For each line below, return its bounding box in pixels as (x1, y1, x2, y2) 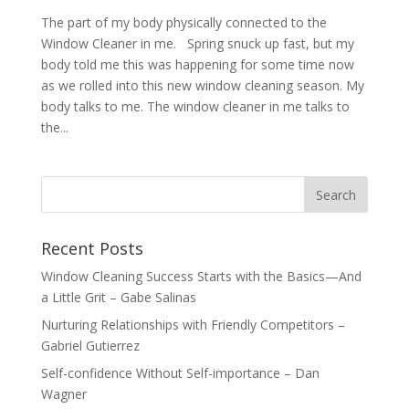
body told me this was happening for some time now (40, 56, 354, 74)
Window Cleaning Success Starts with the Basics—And (40, 267, 362, 286)
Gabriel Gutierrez (40, 337, 140, 355)
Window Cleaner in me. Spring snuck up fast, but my (40, 35, 354, 53)
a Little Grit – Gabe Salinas (40, 288, 196, 307)
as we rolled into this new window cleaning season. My (40, 77, 364, 95)
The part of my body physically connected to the (40, 14, 327, 32)
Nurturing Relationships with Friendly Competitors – (40, 316, 345, 334)
